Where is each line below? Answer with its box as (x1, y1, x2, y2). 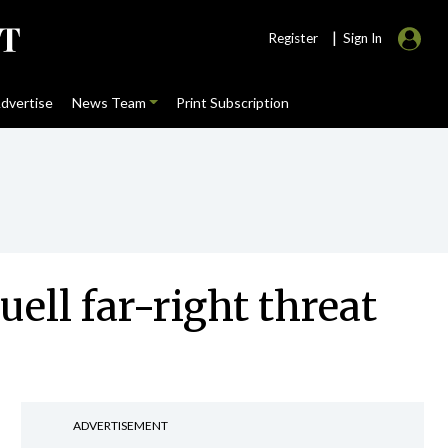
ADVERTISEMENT (72, 418, 168, 433)
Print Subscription (175, 94, 289, 111)
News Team (71, 94, 146, 111)
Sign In (343, 30, 382, 46)
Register (268, 30, 318, 46)
